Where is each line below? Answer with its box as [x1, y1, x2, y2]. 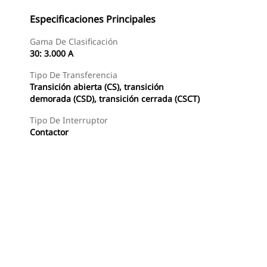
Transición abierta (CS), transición [30, 81, 164, 92]
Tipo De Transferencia [30, 69, 117, 80]
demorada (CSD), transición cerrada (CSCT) [30, 93, 200, 104]
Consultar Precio [136, 246, 193, 256]
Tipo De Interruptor [30, 114, 108, 126]
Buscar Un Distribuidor [32, 246, 111, 256]
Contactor [30, 126, 69, 138]
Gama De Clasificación [30, 36, 118, 47]
